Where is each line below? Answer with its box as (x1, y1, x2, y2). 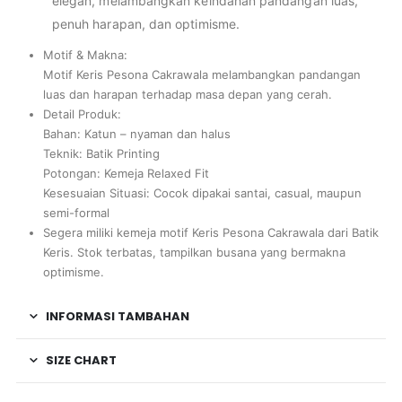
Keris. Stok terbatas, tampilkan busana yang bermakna (42, 245, 345, 260)
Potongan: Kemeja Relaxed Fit (42, 166, 209, 181)
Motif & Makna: (42, 48, 127, 63)
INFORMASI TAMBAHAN (45, 308, 189, 326)
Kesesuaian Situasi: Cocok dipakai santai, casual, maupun (42, 186, 362, 201)
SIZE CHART (45, 352, 117, 370)
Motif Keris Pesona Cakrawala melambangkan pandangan (42, 67, 361, 83)
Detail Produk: (42, 107, 121, 122)
